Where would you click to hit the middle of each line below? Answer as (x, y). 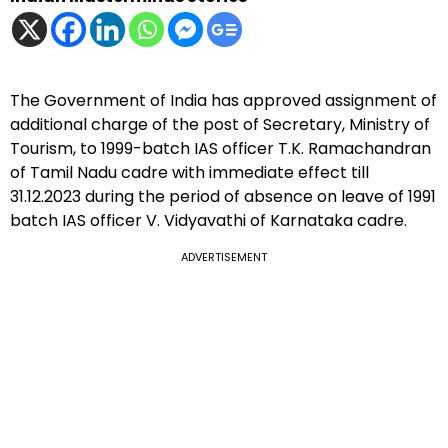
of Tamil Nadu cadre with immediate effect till (189, 172)
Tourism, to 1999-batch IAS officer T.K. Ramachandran (220, 148)
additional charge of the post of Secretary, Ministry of (220, 124)
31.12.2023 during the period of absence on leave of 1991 (223, 196)
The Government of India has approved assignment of (223, 100)
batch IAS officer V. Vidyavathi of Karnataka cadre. (208, 220)
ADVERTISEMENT (224, 256)
